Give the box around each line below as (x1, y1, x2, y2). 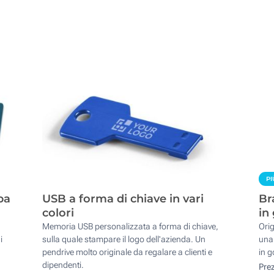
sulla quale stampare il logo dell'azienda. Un (42, 234, 206, 245)
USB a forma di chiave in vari (42, 192, 204, 206)
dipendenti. (42, 260, 84, 270)
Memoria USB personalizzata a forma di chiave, (42, 221, 219, 232)
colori (42, 206, 75, 220)
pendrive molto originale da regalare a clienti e (42, 247, 213, 257)
